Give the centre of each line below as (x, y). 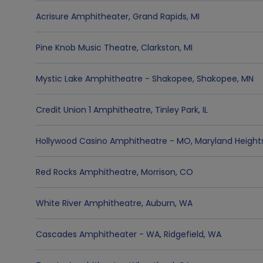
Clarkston (160, 48)
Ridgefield (184, 234)
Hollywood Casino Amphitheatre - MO (113, 141)
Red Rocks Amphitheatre (86, 172)
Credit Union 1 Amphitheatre (93, 110)
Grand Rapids (160, 16)
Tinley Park (177, 110)
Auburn (160, 203)
